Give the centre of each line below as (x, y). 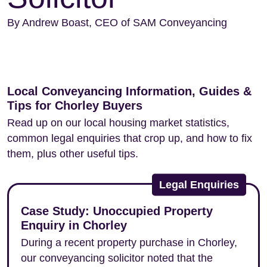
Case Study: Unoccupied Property (117, 211)
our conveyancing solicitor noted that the (117, 258)
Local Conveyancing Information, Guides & (129, 91)
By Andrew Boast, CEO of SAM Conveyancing (117, 23)
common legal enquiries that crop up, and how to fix (130, 138)
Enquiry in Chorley (74, 225)
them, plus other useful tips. (73, 154)
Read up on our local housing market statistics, (118, 123)
